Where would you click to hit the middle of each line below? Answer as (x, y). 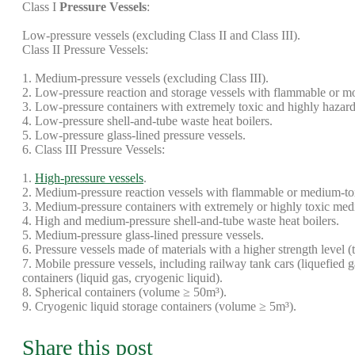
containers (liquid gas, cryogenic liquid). (122, 278)
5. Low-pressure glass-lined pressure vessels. (134, 135)
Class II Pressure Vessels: (85, 50)
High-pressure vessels (89, 178)
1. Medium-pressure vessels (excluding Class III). (145, 78)
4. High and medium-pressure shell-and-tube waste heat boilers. (181, 221)
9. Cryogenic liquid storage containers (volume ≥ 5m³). (159, 306)
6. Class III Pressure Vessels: (94, 149)
